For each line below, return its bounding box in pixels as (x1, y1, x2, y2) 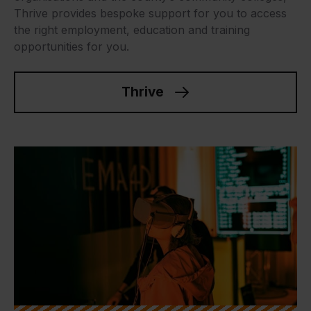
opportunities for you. (14, 39, 129, 53)
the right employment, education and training (14, 22, 250, 37)
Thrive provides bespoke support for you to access (14, 6, 287, 20)
